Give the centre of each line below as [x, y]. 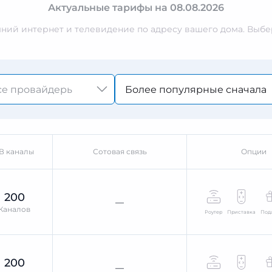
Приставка [242, 212]
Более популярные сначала [196, 90]
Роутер [214, 212]
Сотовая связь [120, 151]
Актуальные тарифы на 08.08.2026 [136, 8]
